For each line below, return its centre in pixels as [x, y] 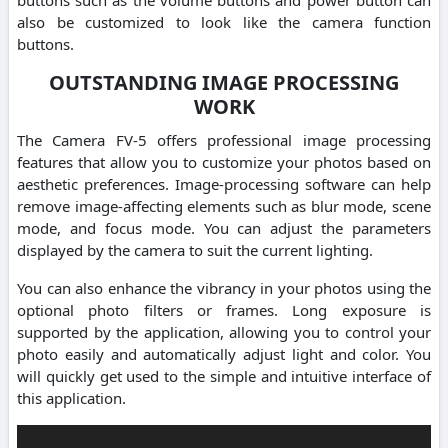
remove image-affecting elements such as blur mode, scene [224, 205]
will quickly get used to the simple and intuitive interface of [224, 375]
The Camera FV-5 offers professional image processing [224, 139]
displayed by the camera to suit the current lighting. [195, 249]
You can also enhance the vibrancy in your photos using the [224, 287]
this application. [71, 397]
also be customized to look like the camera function [224, 21]
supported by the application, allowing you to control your [224, 331]
